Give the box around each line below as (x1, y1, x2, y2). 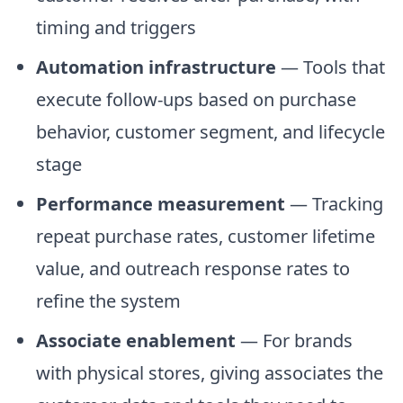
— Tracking (285, 191, 383, 216)
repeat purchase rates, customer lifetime (36, 223, 375, 248)
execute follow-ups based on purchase (36, 86, 356, 112)
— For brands (236, 327, 353, 353)
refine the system (36, 288, 181, 313)
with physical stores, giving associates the (36, 360, 383, 385)
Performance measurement (36, 191, 285, 216)
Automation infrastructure (36, 54, 276, 79)
